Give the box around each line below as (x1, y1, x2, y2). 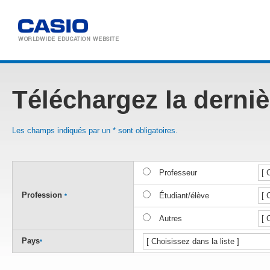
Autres (159, 214, 182, 223)
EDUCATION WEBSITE (57, 35, 119, 43)
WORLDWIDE (18, 35, 58, 43)
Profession (22, 190, 64, 199)
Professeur (159, 168, 197, 177)
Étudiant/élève (159, 191, 209, 200)
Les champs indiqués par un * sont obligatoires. (12, 126, 178, 135)
